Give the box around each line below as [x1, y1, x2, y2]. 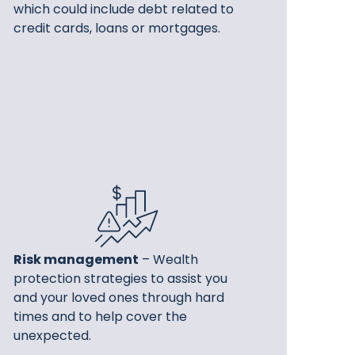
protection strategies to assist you [13, 269, 228, 288]
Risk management [13, 250, 139, 269]
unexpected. [13, 326, 92, 345]
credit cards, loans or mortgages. [13, 18, 221, 37]
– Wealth [139, 250, 199, 269]
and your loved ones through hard [13, 288, 225, 307]
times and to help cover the [13, 307, 188, 326]
